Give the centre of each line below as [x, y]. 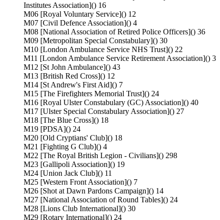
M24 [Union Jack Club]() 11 [68, 173]
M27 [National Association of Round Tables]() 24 [101, 200]
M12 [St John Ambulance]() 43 [72, 67]
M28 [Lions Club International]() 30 [80, 209]
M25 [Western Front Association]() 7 [81, 182]
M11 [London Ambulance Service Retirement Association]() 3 [120, 58]
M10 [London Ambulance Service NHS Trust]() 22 [103, 50]
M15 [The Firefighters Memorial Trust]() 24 [91, 94]
